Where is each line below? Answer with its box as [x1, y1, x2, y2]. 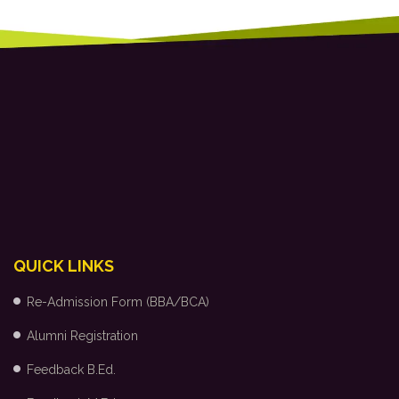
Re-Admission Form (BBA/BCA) [27, 295, 209, 309]
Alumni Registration [27, 329, 138, 343]
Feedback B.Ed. [27, 362, 116, 377]
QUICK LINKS [13, 256, 114, 275]
